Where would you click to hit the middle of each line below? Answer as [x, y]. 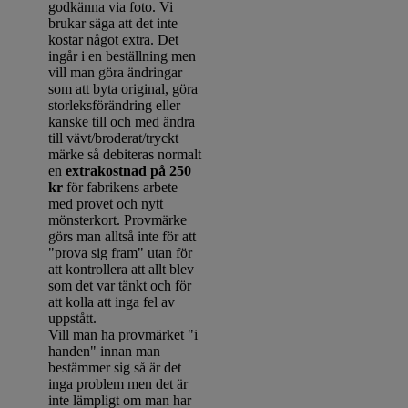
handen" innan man [105, 351]
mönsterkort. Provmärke [118, 219]
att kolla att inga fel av [112, 301]
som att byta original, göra [123, 88]
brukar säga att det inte [113, 23]
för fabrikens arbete [121, 187]
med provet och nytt [106, 203]
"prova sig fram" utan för [121, 252]
